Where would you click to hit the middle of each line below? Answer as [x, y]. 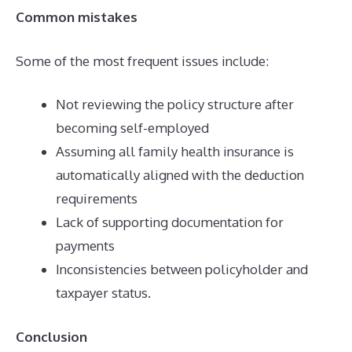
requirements [97, 198]
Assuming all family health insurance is [175, 151]
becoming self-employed [132, 128]
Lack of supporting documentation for [170, 222]
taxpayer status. [103, 293]
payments [85, 246]
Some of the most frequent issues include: [142, 60]
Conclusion [51, 336]
